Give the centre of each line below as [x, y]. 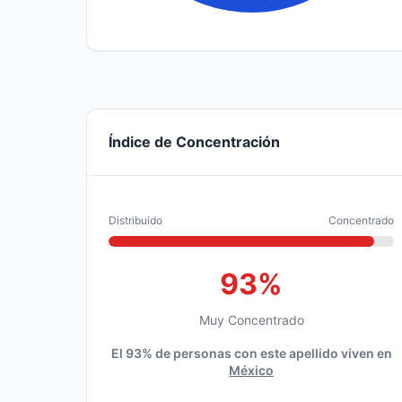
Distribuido [135, 220]
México [251, 370]
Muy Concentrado [251, 320]
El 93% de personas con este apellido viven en [251, 353]
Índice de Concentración [194, 142]
